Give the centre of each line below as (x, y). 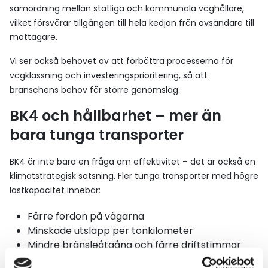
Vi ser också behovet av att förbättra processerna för (121, 61)
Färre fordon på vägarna (86, 216)
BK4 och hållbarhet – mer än (115, 116)
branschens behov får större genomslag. (95, 90)
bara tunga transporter (97, 135)
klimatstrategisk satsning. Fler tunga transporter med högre (134, 176)
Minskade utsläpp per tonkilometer (113, 231)
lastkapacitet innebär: (55, 190)
